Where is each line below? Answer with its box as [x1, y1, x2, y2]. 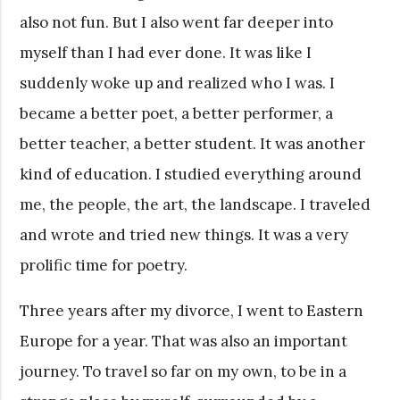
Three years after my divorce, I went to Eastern [20, 300, 364, 321]
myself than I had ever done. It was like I [20, 42, 312, 62]
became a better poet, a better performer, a [20, 103, 334, 123]
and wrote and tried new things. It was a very [20, 224, 349, 245]
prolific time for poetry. [20, 254, 188, 275]
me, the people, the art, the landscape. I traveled [20, 194, 371, 214]
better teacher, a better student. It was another [20, 133, 366, 154]
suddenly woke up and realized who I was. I [20, 72, 336, 93]
